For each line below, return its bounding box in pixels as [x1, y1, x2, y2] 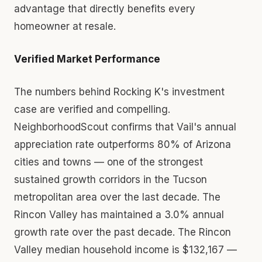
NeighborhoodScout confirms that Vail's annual [14, 120, 236, 133]
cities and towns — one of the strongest [14, 156, 203, 168]
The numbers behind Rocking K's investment [14, 85, 225, 98]
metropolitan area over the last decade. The [14, 191, 220, 203]
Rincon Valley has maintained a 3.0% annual [14, 208, 224, 220]
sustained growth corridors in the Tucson [14, 173, 207, 185]
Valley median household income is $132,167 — [14, 243, 237, 256]
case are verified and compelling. [14, 103, 170, 115]
